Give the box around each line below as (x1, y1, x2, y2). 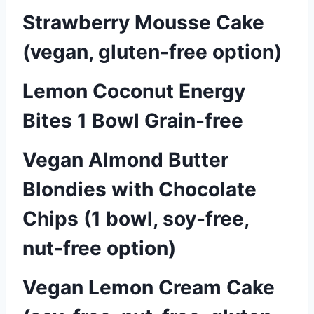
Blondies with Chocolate (22, 177, 257, 201)
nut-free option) (22, 236, 176, 260)
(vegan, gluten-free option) (22, 40, 282, 64)
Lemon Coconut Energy (22, 79, 245, 103)
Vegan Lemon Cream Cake (22, 275, 275, 299)
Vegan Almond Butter (22, 148, 228, 172)
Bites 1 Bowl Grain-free (22, 109, 243, 132)
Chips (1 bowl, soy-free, (22, 207, 249, 231)
